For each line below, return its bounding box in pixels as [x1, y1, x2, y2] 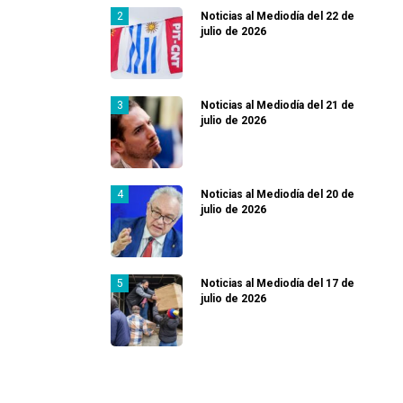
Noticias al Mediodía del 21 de [201, 99, 354, 112]
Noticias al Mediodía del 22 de [201, 10, 354, 23]
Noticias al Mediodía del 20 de [201, 188, 354, 201]
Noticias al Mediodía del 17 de [201, 277, 354, 291]
